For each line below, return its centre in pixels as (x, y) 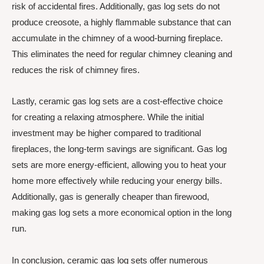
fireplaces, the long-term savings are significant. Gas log (119, 149)
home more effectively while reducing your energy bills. (117, 181)
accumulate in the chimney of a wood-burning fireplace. (117, 38)
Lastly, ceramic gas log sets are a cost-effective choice (117, 101)
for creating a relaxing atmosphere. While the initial (108, 117)
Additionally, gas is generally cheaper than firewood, (110, 197)
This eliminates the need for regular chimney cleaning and (122, 54)
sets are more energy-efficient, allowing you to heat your (119, 165)
